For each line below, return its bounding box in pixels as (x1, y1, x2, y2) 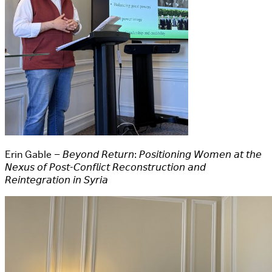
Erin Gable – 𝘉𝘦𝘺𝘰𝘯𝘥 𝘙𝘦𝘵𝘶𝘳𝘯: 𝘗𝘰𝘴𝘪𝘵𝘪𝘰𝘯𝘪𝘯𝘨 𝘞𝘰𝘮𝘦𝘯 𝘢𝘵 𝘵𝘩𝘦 (5, 148, 262, 161)
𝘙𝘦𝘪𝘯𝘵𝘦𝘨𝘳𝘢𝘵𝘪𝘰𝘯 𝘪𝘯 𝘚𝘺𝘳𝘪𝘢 (5, 173, 108, 186)
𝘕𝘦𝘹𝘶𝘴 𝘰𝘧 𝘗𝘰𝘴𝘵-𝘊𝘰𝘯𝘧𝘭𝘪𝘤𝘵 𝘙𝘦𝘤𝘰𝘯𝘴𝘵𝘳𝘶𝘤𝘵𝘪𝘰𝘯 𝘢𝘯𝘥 (5, 160, 206, 174)
